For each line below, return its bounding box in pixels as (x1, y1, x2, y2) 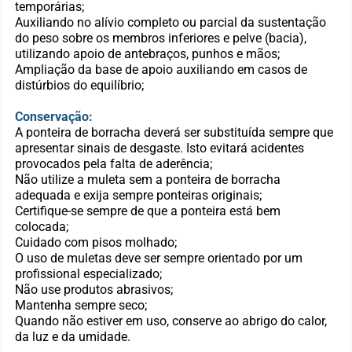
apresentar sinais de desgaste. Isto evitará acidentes (15, 141, 305, 156)
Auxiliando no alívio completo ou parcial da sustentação (15, 15, 327, 30)
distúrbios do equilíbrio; (15, 78, 145, 93)
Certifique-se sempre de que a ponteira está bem (15, 203, 281, 218)
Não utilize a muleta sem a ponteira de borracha (15, 172, 281, 187)
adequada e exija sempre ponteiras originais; (15, 188, 262, 203)
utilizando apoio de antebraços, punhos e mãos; (15, 46, 280, 61)
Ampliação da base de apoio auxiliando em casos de (15, 62, 308, 77)
